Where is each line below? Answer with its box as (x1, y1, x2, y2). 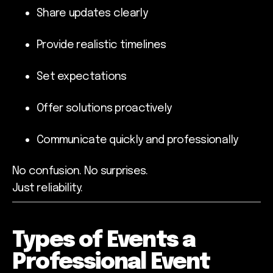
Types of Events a (12, 229, 196, 252)
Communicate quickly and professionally (37, 135, 238, 146)
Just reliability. (12, 182, 83, 194)
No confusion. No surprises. (12, 165, 148, 177)
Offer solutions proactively (37, 103, 172, 115)
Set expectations (37, 71, 127, 83)
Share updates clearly (37, 8, 147, 19)
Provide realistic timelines (37, 40, 166, 51)
